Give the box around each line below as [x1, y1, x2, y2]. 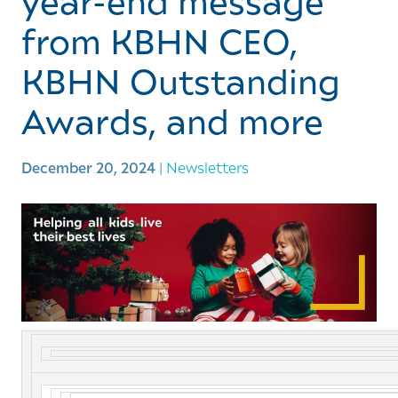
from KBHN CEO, [20, 19, 298, 61]
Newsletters [165, 157, 249, 176]
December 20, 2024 [20, 157, 155, 177]
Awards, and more [20, 99, 323, 141]
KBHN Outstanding [20, 59, 340, 101]
